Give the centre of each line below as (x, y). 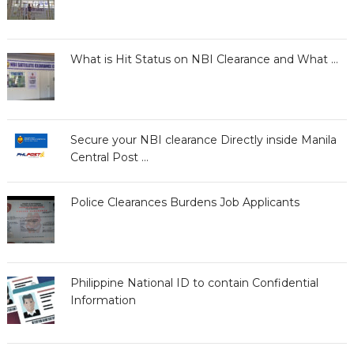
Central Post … (109, 157)
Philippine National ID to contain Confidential (194, 282)
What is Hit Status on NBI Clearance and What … (204, 59)
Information (103, 300)
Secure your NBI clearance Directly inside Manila (203, 140)
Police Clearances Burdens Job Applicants (185, 202)
